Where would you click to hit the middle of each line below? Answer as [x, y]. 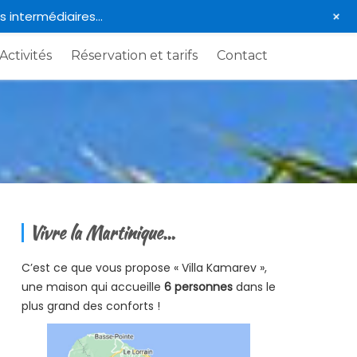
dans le [254, 287]
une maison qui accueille [92, 287]
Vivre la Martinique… [102, 233]
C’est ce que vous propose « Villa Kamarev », [144, 268]
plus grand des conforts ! [90, 306]
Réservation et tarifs [134, 55]
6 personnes [198, 287]
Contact [242, 55]
